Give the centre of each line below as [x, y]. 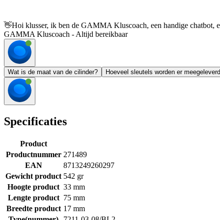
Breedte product [33, 208]
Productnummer [33, 154]
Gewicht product [33, 176]
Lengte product [33, 197]
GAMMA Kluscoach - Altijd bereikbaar [66, 34]
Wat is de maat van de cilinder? [53, 72]
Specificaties [35, 122]
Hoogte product [33, 187]
